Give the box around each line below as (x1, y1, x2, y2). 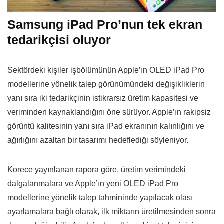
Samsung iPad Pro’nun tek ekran (7, 17, 202, 32)
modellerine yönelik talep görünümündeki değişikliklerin (7, 80, 205, 89)
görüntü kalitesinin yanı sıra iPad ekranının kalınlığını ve (7, 122, 204, 131)
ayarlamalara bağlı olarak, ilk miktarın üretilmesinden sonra (7, 207, 216, 216)
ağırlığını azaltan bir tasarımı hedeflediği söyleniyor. (7, 136, 188, 145)
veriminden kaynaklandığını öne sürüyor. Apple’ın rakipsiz (7, 108, 211, 117)
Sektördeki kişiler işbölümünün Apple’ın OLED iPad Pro (7, 66, 204, 75)
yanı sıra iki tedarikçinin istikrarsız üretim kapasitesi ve (7, 94, 198, 103)
